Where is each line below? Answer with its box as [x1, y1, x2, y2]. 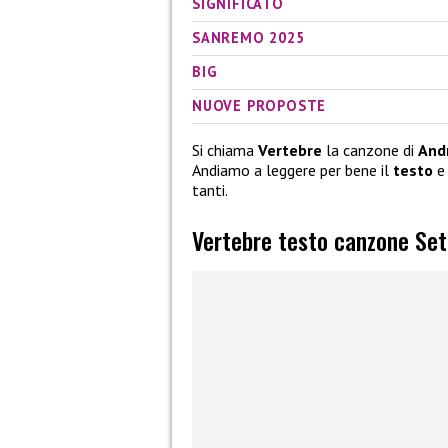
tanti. [192, 179, 228, 200]
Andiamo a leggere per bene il [192, 159, 393, 180]
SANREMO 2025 [192, 27, 305, 47]
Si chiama [192, 139, 258, 160]
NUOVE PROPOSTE [192, 95, 327, 115]
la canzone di [322, 139, 418, 160]
